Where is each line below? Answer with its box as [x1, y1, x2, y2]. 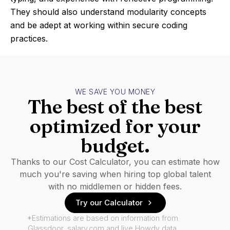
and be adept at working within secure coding [10, 20, 187, 30]
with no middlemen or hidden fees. [48, 181, 182, 191]
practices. [10, 33, 48, 44]
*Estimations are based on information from [27, 214, 178, 222]
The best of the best [28, 94, 202, 119]
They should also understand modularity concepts [10, 7, 206, 17]
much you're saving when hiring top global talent [19, 169, 211, 179]
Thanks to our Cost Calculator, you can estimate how [10, 157, 220, 167]
